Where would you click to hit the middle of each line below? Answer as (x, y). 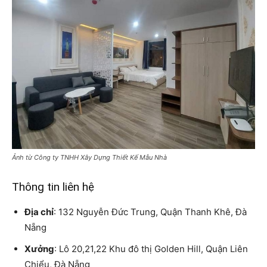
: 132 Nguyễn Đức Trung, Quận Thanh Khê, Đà (150, 212)
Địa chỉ (39, 212)
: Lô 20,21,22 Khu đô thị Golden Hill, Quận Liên (151, 249)
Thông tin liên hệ (53, 187)
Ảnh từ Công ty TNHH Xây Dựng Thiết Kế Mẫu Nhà (89, 157)
